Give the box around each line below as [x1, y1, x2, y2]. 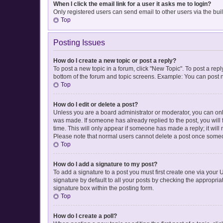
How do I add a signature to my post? [53, 160, 157, 168]
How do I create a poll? [53, 212, 117, 220]
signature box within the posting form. [53, 184, 154, 192]
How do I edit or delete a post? [53, 101, 138, 108]
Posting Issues [53, 38, 105, 47]
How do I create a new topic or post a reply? [53, 57, 176, 64]
